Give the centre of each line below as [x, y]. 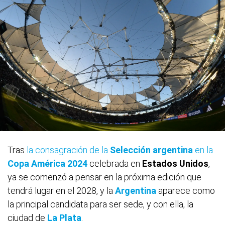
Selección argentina [151, 150]
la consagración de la [68, 150]
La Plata [64, 218]
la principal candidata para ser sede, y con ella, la [100, 204]
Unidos [194, 164]
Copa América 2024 [47, 164]
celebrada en [115, 164]
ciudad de [27, 218]
